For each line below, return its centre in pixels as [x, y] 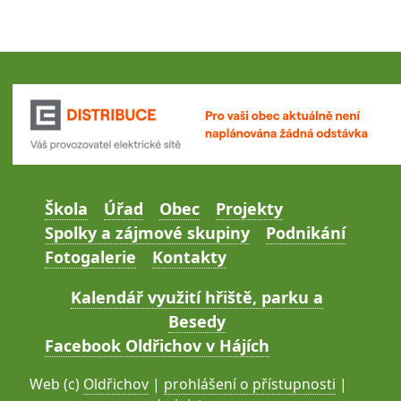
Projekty [249, 208]
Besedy [196, 321]
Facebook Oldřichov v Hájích [157, 345]
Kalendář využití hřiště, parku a [196, 297]
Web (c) [56, 384]
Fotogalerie [90, 256]
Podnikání [305, 232]
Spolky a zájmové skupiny [147, 232]
